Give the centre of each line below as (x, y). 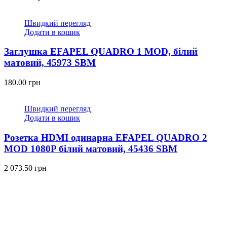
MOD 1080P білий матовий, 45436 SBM (91, 148)
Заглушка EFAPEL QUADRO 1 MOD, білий (101, 52)
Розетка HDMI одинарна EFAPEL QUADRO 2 (106, 137)
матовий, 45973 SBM (50, 63)
